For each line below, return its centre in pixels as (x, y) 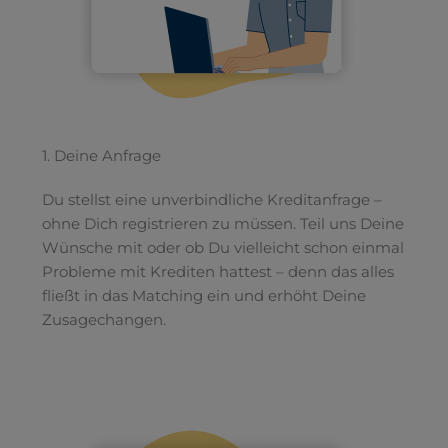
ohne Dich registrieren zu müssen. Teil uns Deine (222, 223)
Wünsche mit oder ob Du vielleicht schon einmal (222, 247)
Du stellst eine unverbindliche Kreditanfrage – (211, 199)
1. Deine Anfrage (101, 155)
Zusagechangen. (103, 319)
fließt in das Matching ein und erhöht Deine (203, 295)
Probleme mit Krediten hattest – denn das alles (217, 271)
